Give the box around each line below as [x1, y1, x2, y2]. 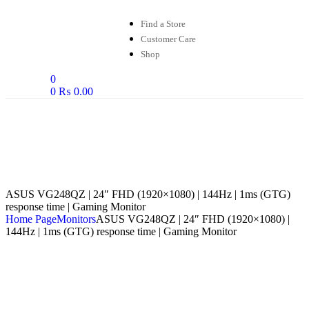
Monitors [57, 213, 96, 225]
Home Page [6, 213, 57, 225]
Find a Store [140, 19, 186, 29]
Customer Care [140, 34, 196, 44]
